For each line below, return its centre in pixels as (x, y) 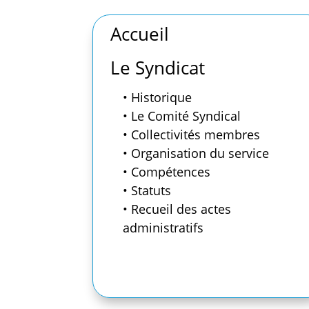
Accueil (140, 33)
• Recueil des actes (177, 209)
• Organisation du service (196, 153)
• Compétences (167, 171)
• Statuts (147, 190)
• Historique (158, 97)
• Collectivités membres (192, 134)
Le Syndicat (158, 67)
